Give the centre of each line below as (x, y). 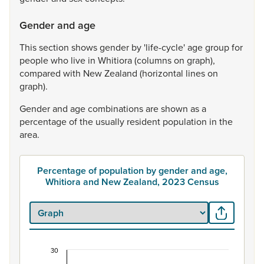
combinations (117, 108)
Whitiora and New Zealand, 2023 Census (132, 182)
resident (145, 121)
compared (41, 73)
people (35, 60)
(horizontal (163, 73)
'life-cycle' (166, 47)
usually (111, 121)
